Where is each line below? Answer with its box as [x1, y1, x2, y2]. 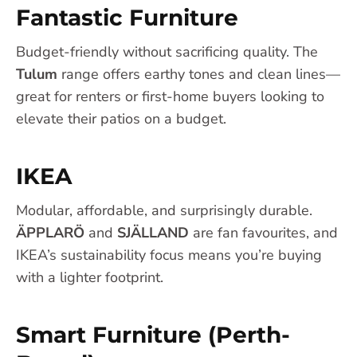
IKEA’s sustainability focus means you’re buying [16, 245, 322, 265]
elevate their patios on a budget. [16, 109, 226, 129]
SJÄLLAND [117, 223, 189, 243]
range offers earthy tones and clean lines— [57, 65, 340, 84]
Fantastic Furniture [16, 4, 238, 32]
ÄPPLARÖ [16, 223, 84, 243]
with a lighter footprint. [16, 268, 163, 288]
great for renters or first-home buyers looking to [16, 87, 324, 107]
